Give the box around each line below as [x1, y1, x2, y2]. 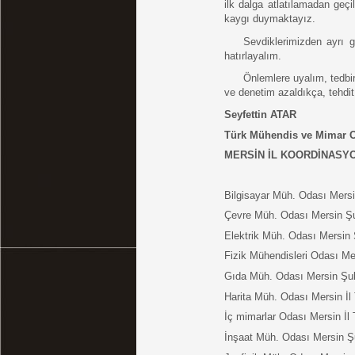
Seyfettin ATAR [223, 108, 296, 120]
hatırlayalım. [223, 49, 284, 62]
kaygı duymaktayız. [223, 12, 319, 25]
